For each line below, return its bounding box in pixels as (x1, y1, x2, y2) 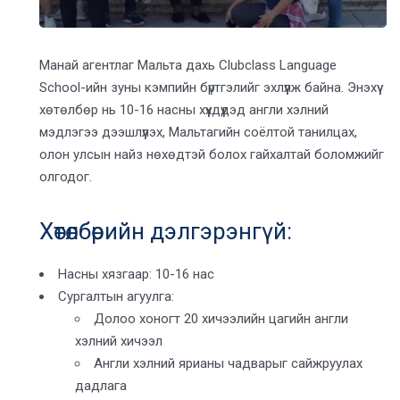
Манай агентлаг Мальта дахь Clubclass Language (39, 56, 337, 73)
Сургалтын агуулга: (58, 287, 175, 304)
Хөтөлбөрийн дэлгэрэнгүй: (39, 218, 293, 245)
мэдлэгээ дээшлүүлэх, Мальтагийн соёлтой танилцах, (39, 123, 358, 140)
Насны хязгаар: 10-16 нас (58, 265, 215, 282)
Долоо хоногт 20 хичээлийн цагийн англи (94, 310, 349, 327)
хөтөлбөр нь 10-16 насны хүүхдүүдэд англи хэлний (39, 101, 329, 118)
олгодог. (39, 168, 93, 185)
